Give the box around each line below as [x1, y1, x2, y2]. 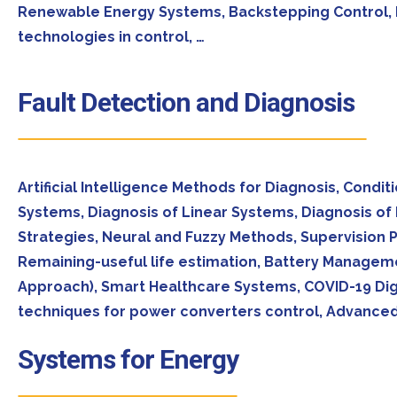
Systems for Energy [18, 344, 238, 375]
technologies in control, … [18, 28, 205, 45]
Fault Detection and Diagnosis [18, 87, 354, 118]
